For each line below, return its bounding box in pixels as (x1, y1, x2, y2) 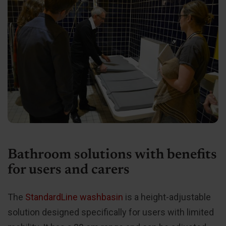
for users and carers (8, 162, 130, 177)
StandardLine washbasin (25, 191, 123, 202)
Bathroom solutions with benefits (8, 147, 217, 162)
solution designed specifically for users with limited (8, 206, 214, 217)
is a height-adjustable (123, 191, 211, 202)
